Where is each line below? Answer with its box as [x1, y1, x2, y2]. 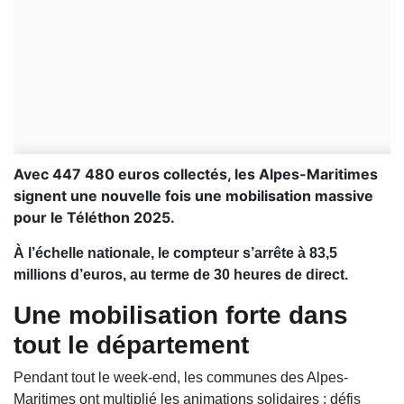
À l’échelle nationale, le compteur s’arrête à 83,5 [14, 245, 337, 262]
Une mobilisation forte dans [14, 301, 348, 330]
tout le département [14, 331, 249, 360]
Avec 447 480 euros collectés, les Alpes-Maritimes [14, 165, 378, 184]
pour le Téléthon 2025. [14, 208, 175, 227]
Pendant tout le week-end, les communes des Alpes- [14, 370, 348, 386]
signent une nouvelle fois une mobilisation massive [14, 187, 373, 206]
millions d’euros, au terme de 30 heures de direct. [14, 267, 348, 283]
